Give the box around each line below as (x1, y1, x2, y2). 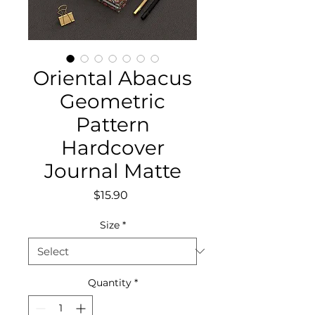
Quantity (87, 276, 131, 289)
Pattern (75, 112, 150, 136)
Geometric (60, 89, 165, 113)
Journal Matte (44, 158, 181, 183)
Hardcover (60, 135, 165, 160)
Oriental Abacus (33, 65, 192, 90)
